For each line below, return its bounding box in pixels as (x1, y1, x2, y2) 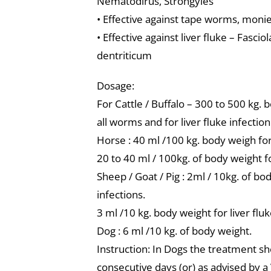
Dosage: (96, 79, 134, 93)
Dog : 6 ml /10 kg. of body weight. (96, 224, 252, 238)
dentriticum (96, 48, 152, 62)
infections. (96, 188, 145, 201)
